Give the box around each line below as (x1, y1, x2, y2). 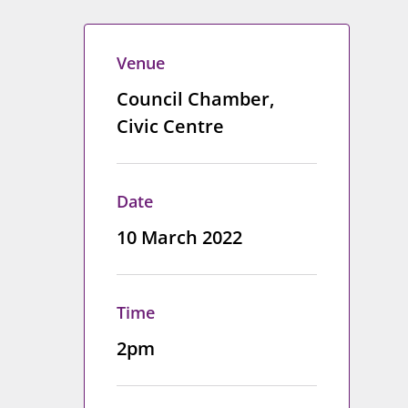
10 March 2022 (116, 225, 242, 250)
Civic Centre (116, 114, 224, 138)
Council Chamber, (116, 87, 274, 111)
